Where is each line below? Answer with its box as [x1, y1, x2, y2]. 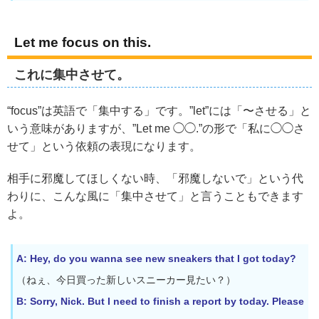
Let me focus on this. [14, 34, 151, 50]
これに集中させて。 [14, 67, 130, 82]
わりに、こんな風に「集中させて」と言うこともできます [7, 189, 303, 202]
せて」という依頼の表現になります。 [7, 140, 201, 152]
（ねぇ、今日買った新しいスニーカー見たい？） [16, 273, 236, 286]
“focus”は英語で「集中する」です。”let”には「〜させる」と [7, 104, 311, 117]
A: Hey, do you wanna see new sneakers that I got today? [16, 252, 296, 264]
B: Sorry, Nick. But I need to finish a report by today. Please [16, 295, 304, 307]
